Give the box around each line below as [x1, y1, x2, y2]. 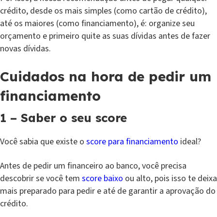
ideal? [178, 135, 205, 148]
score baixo [82, 172, 123, 185]
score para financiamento [86, 135, 178, 148]
